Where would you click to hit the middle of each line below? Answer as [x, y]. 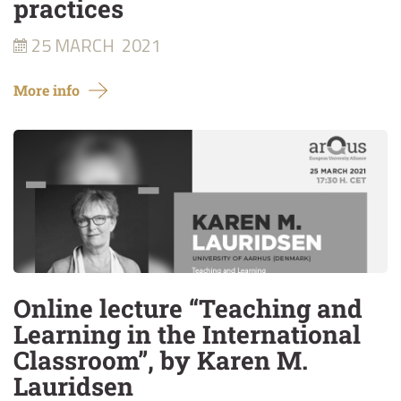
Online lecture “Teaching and [188, 308]
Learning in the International [187, 334]
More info [47, 90]
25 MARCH [73, 45]
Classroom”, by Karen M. [161, 360]
